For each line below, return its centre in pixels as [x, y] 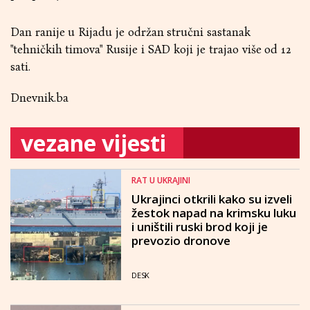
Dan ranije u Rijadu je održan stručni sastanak [130, 32]
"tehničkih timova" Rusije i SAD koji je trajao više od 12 [151, 49]
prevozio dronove [181, 240]
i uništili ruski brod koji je [200, 227]
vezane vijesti [93, 143]
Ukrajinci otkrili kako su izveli [212, 199]
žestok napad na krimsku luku [214, 213]
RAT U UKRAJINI [161, 180]
